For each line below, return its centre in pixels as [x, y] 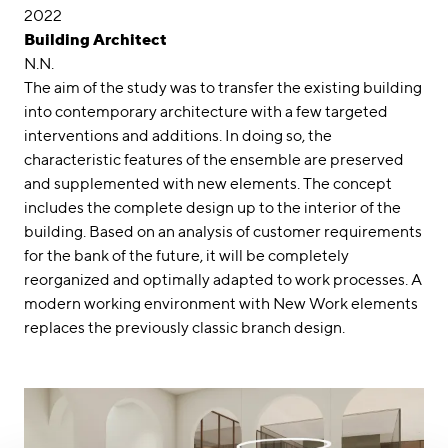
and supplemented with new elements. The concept [208, 183]
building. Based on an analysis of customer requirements [223, 231]
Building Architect [95, 39]
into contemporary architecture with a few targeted [206, 111]
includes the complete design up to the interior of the [212, 207]
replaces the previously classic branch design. [186, 327]
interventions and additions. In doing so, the [178, 135]
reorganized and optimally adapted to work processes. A [223, 279]
